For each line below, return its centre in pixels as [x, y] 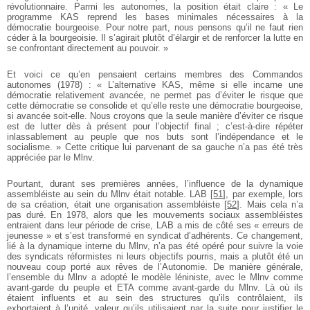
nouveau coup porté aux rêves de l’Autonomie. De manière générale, [155, 267]
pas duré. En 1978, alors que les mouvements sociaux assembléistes [155, 215]
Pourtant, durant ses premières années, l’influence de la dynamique [155, 184]
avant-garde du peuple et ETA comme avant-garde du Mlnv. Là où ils [155, 288]
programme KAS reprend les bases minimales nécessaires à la [155, 17]
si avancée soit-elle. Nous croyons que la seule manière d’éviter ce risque [155, 116]
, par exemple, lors [265, 194]
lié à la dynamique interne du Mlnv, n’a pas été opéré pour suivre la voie [155, 246]
